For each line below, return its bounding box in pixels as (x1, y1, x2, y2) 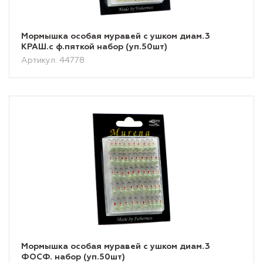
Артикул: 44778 (21, 56, 85, 65)
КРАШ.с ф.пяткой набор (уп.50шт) (21, 43, 167, 51)
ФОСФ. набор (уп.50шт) (21, 253, 125, 261)
